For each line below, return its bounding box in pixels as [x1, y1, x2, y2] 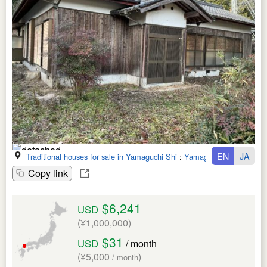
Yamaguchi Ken [184, 150, 238, 162]
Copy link [28, 166, 68, 180]
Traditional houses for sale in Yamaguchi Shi [26, 150, 177, 162]
